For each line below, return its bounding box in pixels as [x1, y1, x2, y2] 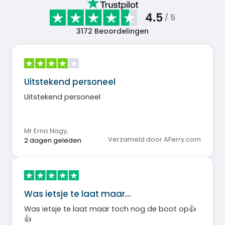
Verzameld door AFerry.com [108, 134, 201, 144]
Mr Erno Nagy [24, 126, 67, 136]
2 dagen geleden [24, 135, 81, 145]
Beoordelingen [92, 26, 149, 37]
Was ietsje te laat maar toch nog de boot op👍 [24, 204, 196, 214]
